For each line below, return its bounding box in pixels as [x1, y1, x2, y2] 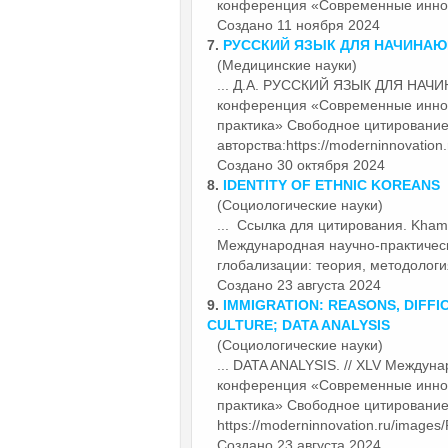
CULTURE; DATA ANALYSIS [207, 316, 390, 333]
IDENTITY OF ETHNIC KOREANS [223, 176, 440, 193]
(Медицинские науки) [217, 56, 357, 73]
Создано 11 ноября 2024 [217, 16, 380, 33]
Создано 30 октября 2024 [217, 156, 385, 173]
